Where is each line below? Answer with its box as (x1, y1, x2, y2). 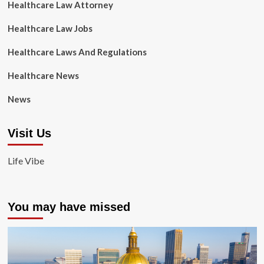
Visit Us (7, 127, 51, 140)
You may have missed (7, 200, 130, 213)
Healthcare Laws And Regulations (7, 47, 147, 57)
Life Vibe (7, 155, 44, 166)
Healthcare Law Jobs (7, 23, 93, 34)
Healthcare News (7, 70, 79, 81)
